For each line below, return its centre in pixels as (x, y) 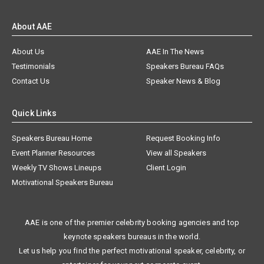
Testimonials (33, 67)
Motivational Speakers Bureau (62, 183)
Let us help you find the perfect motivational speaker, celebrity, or (132, 251)
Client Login (166, 168)
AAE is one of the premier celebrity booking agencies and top (132, 223)
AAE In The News (175, 52)
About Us (28, 52)
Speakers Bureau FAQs (185, 67)
